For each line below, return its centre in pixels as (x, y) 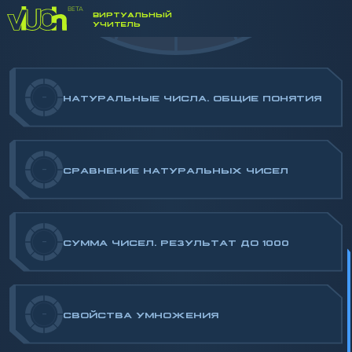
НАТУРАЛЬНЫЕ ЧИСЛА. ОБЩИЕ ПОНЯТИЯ (192, 97)
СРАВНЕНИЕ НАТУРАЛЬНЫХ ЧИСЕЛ (176, 169)
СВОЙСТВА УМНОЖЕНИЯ (141, 314)
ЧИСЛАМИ (176, 5)
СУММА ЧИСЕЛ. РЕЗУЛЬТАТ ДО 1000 (176, 242)
